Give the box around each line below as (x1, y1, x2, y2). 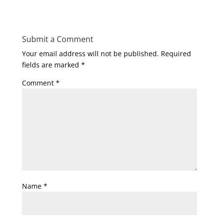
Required (160, 49, 191, 58)
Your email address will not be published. (22, 49, 159, 58)
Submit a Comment (22, 34, 93, 44)
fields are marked (22, 60, 81, 69)
